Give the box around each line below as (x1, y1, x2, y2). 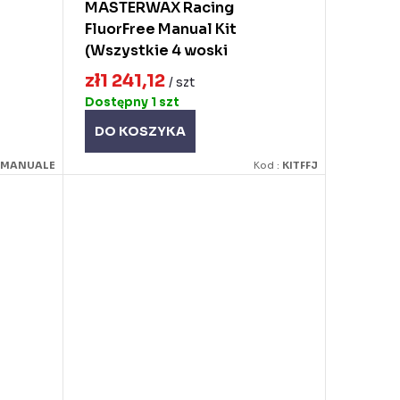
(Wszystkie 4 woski (84, 41, 228, 61)
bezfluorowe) (84, 62, 185, 82)
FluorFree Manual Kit (84, 20, 237, 39)
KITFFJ (282, 158, 318, 171)
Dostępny (84, 94, 151, 110)
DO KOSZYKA (94, 122, 186, 139)
